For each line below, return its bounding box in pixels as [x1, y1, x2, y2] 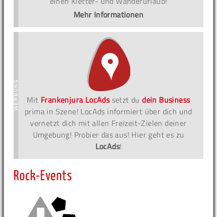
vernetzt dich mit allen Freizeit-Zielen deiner [30, 117, 187, 129]
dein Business [142, 93, 190, 106]
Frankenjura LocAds [41, 93, 110, 106]
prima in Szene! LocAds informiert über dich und [25, 105, 192, 117]
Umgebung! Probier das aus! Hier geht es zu [32, 128, 185, 140]
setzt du [109, 93, 142, 106]
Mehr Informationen [73, 8, 144, 20]
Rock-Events [14, 169, 73, 183]
